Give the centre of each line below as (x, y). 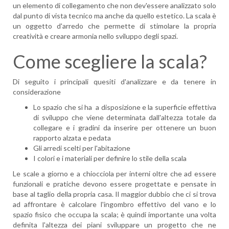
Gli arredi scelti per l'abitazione (82, 148)
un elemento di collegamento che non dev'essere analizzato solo (114, 5)
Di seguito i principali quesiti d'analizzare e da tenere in (114, 82)
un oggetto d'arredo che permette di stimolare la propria (114, 26)
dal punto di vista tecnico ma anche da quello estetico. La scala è (114, 16)
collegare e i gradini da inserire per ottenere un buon (125, 128)
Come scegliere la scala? (110, 61)
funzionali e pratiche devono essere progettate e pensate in (114, 184)
